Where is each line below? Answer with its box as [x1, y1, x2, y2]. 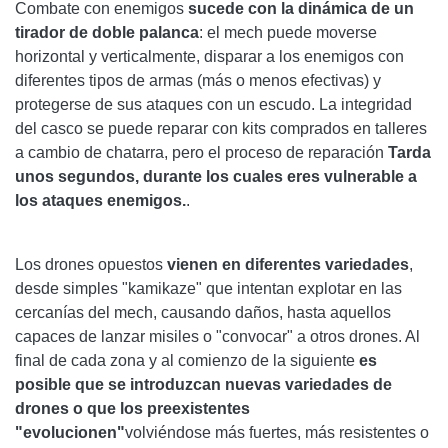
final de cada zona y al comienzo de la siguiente [15, 351, 359, 369]
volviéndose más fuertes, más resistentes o [125, 423, 429, 441]
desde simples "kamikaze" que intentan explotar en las [15, 279, 402, 297]
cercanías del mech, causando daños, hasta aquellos [15, 303, 391, 321]
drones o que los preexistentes [15, 399, 250, 417]
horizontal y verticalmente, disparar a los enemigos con [15, 47, 404, 65]
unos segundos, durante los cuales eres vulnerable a [15, 167, 417, 185]
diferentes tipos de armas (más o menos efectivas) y [15, 71, 381, 89]
